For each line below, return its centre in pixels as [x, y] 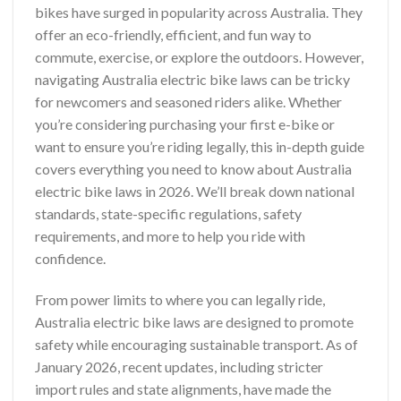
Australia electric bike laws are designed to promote [194, 321]
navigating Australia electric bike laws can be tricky [192, 79]
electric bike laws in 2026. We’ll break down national [195, 191]
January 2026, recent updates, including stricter [179, 366]
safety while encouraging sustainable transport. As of [196, 344]
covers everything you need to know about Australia [193, 169]
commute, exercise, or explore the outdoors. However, [199, 57]
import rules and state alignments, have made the [183, 388]
